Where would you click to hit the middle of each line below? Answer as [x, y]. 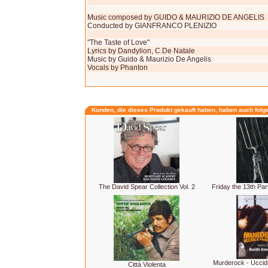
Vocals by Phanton [118, 68]
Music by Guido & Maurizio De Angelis [149, 59]
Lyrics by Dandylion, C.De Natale [141, 51]
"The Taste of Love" [118, 42]
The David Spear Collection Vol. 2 [147, 187]
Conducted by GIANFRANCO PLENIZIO [152, 26]
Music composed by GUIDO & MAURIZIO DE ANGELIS [176, 17]
